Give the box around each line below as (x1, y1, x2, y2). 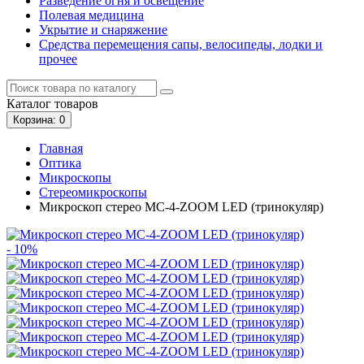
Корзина (13, 113, 53, 126)
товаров (51, 96, 98, 110)
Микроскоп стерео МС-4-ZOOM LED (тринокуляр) (39, 199, 323, 214)
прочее (39, 51, 77, 66)
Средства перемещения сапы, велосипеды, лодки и (39, 37, 323, 51)
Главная (39, 141, 83, 155)
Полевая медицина (39, 7, 144, 22)
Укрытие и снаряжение (39, 22, 167, 37)
